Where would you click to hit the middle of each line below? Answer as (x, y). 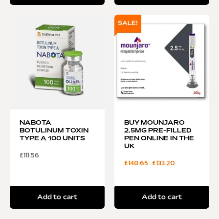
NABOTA (35, 123)
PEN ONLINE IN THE (159, 139)
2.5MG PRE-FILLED (158, 131)
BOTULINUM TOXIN (54, 131)
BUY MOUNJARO (154, 123)
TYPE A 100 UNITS (52, 139)
